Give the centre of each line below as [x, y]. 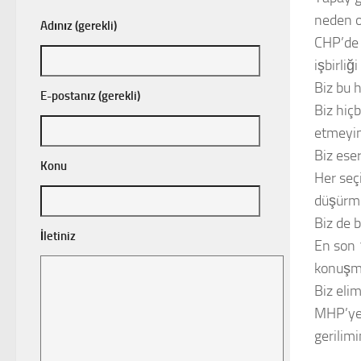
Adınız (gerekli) [79, 26]
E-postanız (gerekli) [90, 96]
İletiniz [58, 237]
